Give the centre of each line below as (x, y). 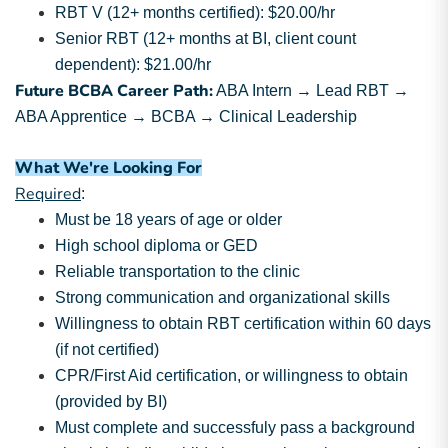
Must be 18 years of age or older (168, 219)
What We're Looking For (108, 168)
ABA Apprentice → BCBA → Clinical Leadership (186, 116)
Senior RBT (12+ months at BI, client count (205, 38)
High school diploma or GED (156, 245)
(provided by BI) (111, 401)
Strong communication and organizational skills (222, 297)
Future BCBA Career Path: (114, 91)
